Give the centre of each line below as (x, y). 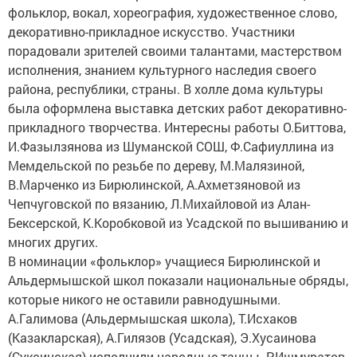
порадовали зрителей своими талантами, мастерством (175, 51)
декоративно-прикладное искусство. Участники (151, 31)
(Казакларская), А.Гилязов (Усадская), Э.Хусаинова (162, 337)
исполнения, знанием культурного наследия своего (162, 70)
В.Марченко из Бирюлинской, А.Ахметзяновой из (154, 184)
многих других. (53, 242)
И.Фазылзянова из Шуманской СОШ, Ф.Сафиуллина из (171, 146)
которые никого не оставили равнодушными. (144, 299)
